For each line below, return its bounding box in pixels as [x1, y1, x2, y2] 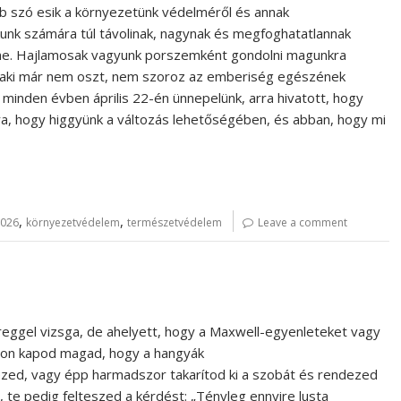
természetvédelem [127, 214, 222, 230]
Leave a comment [258, 214, 347, 230]
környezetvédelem [26, 214, 120, 230]
